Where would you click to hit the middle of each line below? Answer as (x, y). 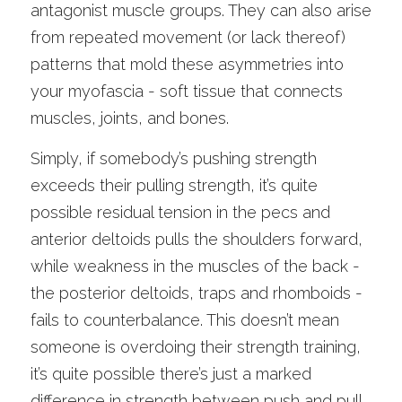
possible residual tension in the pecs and (180, 212)
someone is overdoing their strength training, (196, 347)
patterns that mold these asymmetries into (187, 64)
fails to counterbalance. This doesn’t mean (185, 320)
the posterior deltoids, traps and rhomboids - (197, 293)
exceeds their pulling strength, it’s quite (174, 185)
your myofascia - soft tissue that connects (187, 91)
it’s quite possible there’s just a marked (171, 374)
